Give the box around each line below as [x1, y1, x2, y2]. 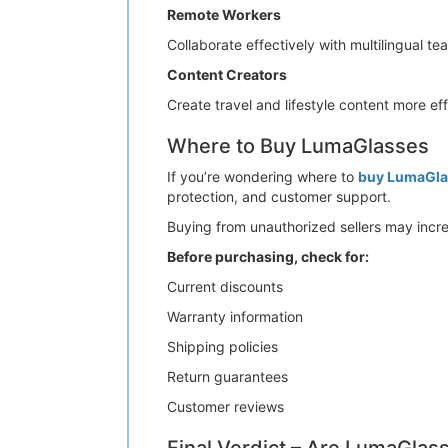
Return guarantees [167, 368, 288, 385]
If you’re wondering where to [167, 168, 358, 185]
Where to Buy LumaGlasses [167, 134, 429, 158]
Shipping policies [167, 338, 278, 355]
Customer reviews [167, 398, 284, 415]
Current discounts [167, 278, 283, 295]
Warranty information [167, 308, 303, 325]
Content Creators [167, 66, 287, 83]
